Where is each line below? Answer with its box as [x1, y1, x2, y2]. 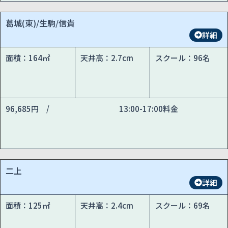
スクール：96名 [155, 52, 211, 63]
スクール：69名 [155, 199, 211, 211]
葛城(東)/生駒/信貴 [6, 16, 75, 29]
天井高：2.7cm [80, 52, 134, 63]
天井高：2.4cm [80, 199, 134, 211]
